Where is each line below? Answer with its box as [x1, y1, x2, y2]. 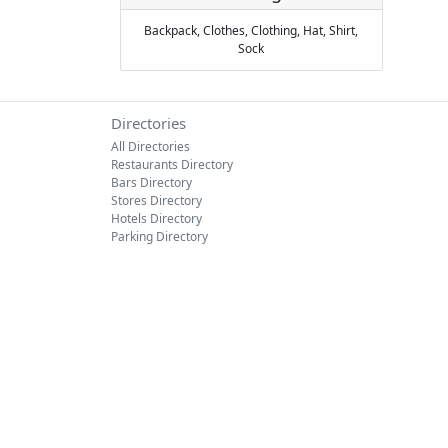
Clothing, [251, 22, 304, 39]
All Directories [111, 138, 190, 155]
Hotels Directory [111, 210, 202, 227]
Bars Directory [111, 174, 192, 191]
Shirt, [329, 22, 359, 39]
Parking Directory [111, 228, 208, 245]
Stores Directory [111, 192, 202, 209]
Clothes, [203, 22, 252, 39]
